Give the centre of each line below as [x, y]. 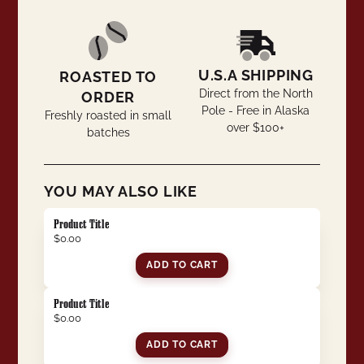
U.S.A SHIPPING [256, 76]
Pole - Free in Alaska [256, 111]
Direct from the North [256, 94]
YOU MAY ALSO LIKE [121, 192]
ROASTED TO [108, 77]
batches [108, 133]
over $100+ [256, 128]
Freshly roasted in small [108, 116]
